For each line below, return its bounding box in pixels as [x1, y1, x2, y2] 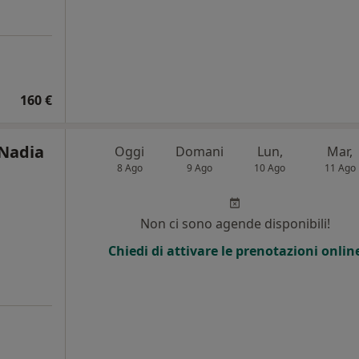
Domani [175, 143, 224, 161]
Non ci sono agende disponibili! [139, 215, 330, 233]
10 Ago [254, 161, 286, 175]
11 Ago [324, 161, 356, 175]
